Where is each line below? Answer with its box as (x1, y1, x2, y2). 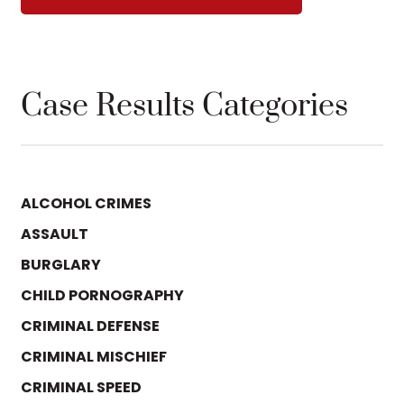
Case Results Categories (21, 86, 348, 126)
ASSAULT (21, 223, 88, 244)
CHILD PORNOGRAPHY (21, 284, 184, 306)
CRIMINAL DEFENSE (21, 315, 160, 336)
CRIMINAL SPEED (21, 376, 142, 398)
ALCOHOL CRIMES (21, 192, 151, 214)
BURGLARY (21, 253, 101, 275)
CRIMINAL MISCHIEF (21, 345, 167, 367)
